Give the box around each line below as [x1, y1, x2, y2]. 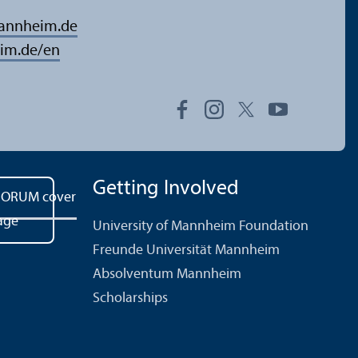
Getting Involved [93, 177, 239, 200]
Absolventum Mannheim [93, 266, 241, 282]
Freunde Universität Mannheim [93, 242, 280, 258]
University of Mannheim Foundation [93, 218, 308, 234]
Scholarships [93, 290, 168, 306]
